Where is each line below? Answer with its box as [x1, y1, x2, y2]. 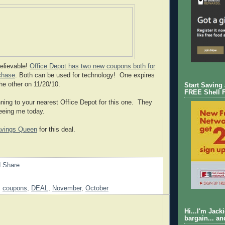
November [52, 185, 81, 192]
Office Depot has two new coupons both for [30, 62, 155, 70]
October [85, 185, 108, 192]
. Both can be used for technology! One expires [15, 71, 155, 79]
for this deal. [37, 126, 75, 133]
